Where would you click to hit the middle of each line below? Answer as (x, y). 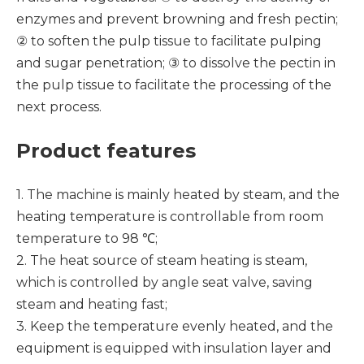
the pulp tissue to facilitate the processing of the (174, 85)
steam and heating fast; (92, 304)
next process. (59, 107)
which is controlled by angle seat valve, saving (165, 282)
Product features (106, 151)
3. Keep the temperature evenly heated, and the (175, 326)
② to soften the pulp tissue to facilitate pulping (169, 41)
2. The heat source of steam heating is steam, (162, 260)
